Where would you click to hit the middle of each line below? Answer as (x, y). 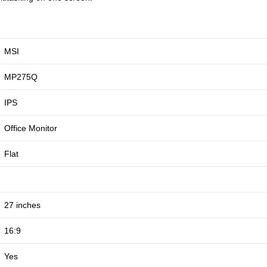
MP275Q (21, 77)
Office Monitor (31, 128)
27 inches (22, 205)
